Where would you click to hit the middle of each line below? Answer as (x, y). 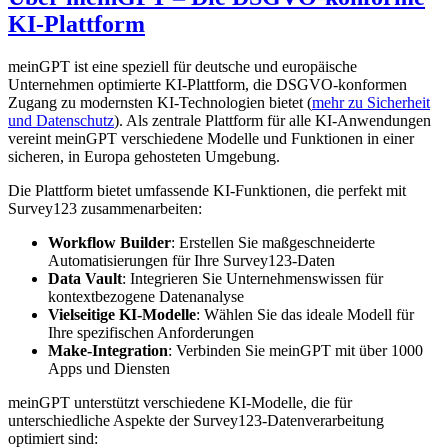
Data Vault (85, 278)
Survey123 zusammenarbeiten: (105, 208)
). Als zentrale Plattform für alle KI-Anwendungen (272, 120)
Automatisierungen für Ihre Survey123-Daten (191, 260)
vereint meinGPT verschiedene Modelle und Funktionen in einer (211, 138)
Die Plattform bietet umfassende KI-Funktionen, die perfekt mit (207, 190)
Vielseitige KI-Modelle (122, 314)
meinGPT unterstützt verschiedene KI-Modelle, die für (180, 402)
